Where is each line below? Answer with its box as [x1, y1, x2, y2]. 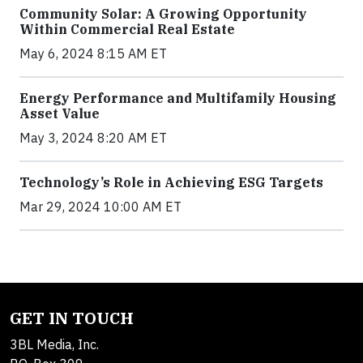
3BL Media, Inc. [10, 336, 99, 352]
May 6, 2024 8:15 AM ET [19, 45, 167, 62]
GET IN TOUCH [10, 307, 134, 329]
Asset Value [19, 105, 100, 122]
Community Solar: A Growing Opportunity [19, 6, 307, 22]
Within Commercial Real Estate [19, 21, 235, 37]
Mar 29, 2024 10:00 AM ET [19, 199, 181, 215]
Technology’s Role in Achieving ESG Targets [19, 174, 323, 190]
